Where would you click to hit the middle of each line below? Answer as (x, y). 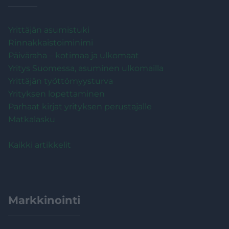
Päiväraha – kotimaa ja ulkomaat (74, 55)
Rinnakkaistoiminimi (51, 42)
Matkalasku (32, 119)
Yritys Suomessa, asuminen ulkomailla (86, 68)
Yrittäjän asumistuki (49, 30)
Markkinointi (44, 200)
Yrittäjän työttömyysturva (61, 81)
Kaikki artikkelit (40, 145)
